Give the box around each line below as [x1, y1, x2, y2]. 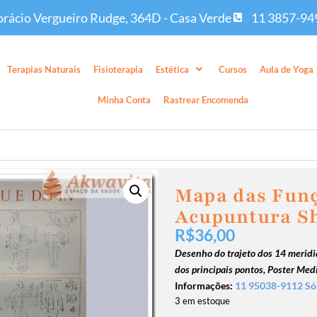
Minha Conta [97, 93, 151, 105]
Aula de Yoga [260, 63, 314, 75]
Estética [156, 63, 190, 75]
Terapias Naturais [7, 63, 81, 75]
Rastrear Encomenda [163, 93, 248, 105]
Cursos [219, 63, 248, 75]
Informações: [174, 279, 235, 292]
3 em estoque [174, 295, 230, 307]
